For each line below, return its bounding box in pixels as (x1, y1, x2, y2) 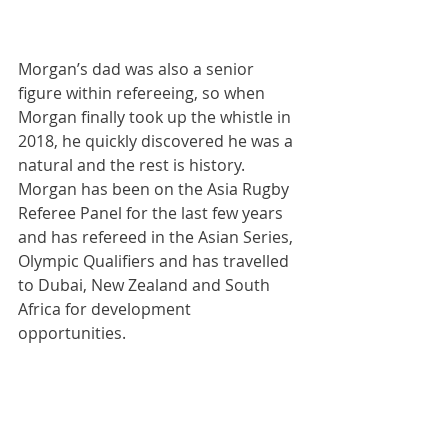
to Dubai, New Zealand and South (18, 273, 274, 296)
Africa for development (18, 297, 195, 320)
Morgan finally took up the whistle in (18, 105, 295, 128)
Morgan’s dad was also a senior (18, 57, 258, 80)
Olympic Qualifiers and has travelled (18, 249, 293, 272)
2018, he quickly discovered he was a (18, 129, 297, 152)
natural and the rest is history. (18, 153, 249, 176)
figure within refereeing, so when (18, 81, 269, 104)
